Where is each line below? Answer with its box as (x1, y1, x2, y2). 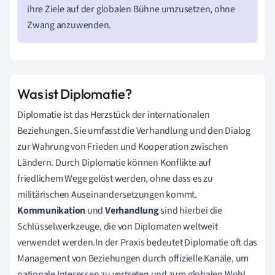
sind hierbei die (158, 203, 222, 217)
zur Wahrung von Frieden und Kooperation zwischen (17, 139, 228, 153)
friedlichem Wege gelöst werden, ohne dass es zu (17, 171, 213, 185)
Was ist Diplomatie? (17, 85, 132, 103)
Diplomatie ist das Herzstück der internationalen (17, 107, 210, 122)
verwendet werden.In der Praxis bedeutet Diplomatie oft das (17, 235, 258, 249)
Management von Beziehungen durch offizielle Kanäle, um (17, 251, 249, 265)
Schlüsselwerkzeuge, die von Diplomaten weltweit (17, 219, 218, 233)
